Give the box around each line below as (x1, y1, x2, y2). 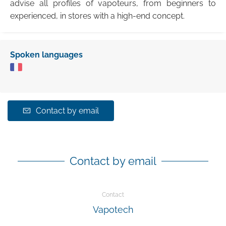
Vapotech (92, 204, 134, 215)
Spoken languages (10, 49, 83, 60)
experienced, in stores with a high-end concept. (10, 11, 185, 21)
